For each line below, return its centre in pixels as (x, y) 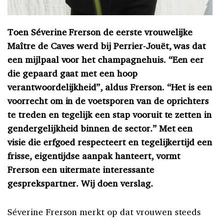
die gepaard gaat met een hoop (72, 73)
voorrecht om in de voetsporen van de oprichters (108, 101)
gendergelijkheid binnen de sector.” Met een (100, 128)
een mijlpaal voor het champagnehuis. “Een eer (106, 60)
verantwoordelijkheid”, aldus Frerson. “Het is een (110, 87)
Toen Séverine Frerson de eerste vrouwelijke (100, 32)
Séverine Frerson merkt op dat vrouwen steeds (104, 212)
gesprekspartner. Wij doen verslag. (82, 183)
